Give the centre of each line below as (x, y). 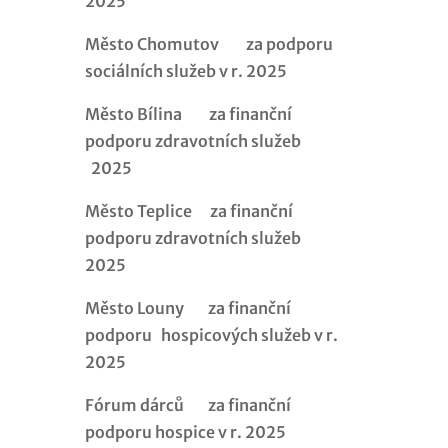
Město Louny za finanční (187, 307)
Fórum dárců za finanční (187, 404)
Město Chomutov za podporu (208, 43)
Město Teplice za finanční (188, 210)
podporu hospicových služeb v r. (211, 334)
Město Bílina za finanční (188, 113)
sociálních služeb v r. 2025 (185, 70)
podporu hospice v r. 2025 (185, 431)
